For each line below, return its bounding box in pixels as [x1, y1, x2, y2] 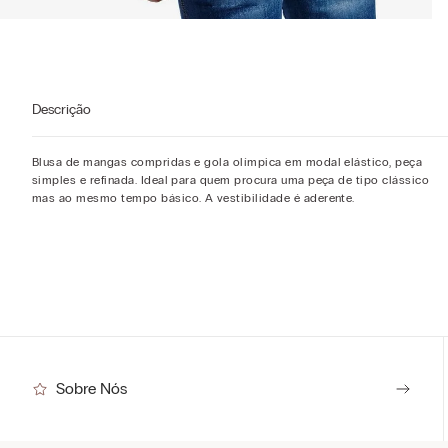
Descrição [32, 101, 91, 118]
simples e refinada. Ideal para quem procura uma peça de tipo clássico [32, 173, 430, 187]
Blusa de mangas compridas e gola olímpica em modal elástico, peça [32, 155, 423, 169]
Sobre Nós [56, 379, 127, 398]
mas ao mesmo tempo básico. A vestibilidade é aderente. [32, 191, 355, 205]
